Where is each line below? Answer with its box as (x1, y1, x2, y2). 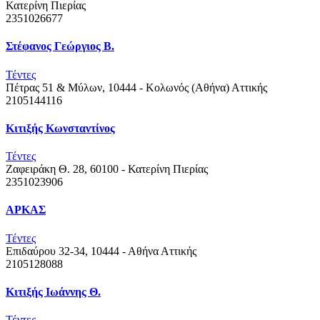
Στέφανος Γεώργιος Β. (6, 40, 114, 53)
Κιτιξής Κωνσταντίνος (6, 121, 115, 134)
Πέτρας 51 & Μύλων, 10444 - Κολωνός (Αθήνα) (6, 81, 229, 94)
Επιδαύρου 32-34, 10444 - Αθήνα (6, 244, 159, 257)
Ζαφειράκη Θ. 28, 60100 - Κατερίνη (6, 163, 170, 176)
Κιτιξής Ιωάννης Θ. (6, 285, 101, 298)
